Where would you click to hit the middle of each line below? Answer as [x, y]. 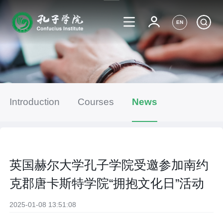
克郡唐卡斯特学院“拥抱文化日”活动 [107, 183]
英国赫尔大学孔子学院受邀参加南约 [109, 165]
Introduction [35, 102]
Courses [96, 102]
